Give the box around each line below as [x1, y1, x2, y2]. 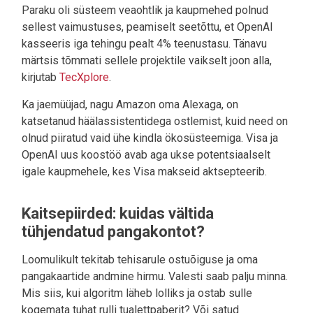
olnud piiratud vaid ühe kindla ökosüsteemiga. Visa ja [22, 131, 278, 145]
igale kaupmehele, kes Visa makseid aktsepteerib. [22, 165, 267, 179]
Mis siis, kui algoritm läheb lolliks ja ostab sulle [22, 286, 252, 300]
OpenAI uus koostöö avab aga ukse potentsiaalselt [22, 148, 270, 162]
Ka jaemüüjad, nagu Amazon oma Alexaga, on [22, 98, 238, 112]
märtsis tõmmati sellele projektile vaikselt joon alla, [22, 54, 272, 68]
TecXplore [59, 71, 109, 85]
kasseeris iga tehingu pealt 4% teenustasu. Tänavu [22, 37, 267, 51]
